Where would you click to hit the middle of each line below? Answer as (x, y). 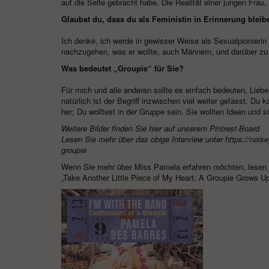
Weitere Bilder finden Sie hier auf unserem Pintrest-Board (160, 128)
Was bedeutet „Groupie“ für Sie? (122, 68)
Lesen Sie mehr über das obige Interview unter (143, 139)
